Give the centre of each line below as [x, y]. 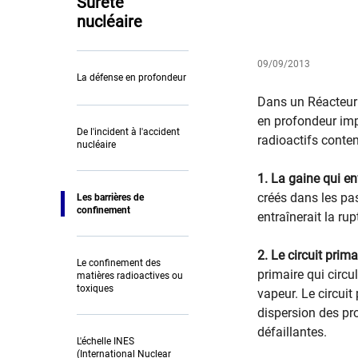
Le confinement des [119, 263]
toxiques [95, 288]
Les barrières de [110, 197]
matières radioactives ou [130, 275]
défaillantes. [292, 332]
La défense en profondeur [131, 77]
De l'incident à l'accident [128, 131]
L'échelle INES [105, 341]
